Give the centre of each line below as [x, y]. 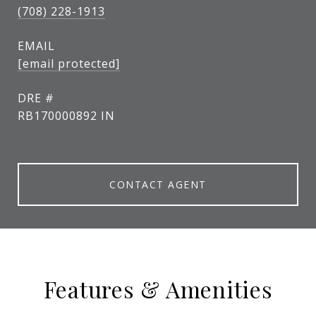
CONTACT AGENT [158, 184]
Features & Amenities [158, 289]
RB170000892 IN [66, 116]
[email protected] [69, 63]
